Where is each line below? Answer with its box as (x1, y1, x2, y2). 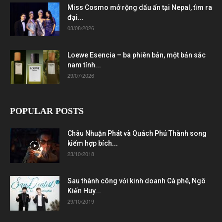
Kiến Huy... (67, 186, 101, 195)
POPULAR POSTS (10, 106, 84, 116)
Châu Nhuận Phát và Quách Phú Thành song (67, 129, 207, 137)
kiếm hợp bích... (67, 139, 118, 147)
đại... (67, 13, 84, 21)
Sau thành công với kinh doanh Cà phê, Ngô (67, 176, 206, 185)
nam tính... (67, 60, 101, 69)
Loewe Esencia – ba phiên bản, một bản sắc (67, 51, 206, 59)
